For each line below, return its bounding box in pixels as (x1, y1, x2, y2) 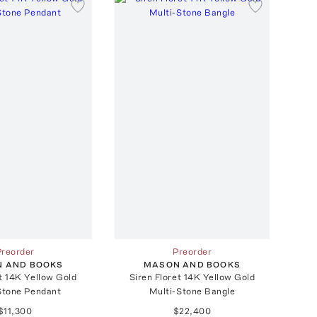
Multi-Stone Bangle (149, 285, 236, 296)
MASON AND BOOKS (144, 259, 241, 270)
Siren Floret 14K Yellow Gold (129, 271, 255, 282)
